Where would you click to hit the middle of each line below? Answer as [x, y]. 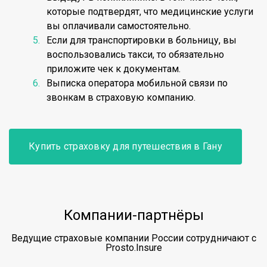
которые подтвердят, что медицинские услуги [150, 12]
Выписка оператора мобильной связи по [137, 83]
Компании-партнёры [133, 215]
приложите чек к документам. [114, 69]
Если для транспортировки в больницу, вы [142, 40]
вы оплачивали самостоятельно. [119, 26]
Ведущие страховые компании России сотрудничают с [133, 238]
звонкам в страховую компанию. [121, 97]
